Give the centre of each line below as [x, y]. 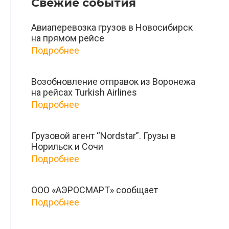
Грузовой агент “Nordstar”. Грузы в [104, 136]
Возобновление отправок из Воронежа [113, 82]
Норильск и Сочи [67, 147]
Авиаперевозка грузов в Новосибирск [112, 28]
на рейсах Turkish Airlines [84, 93]
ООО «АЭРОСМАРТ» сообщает [95, 190]
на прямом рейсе [68, 38]
